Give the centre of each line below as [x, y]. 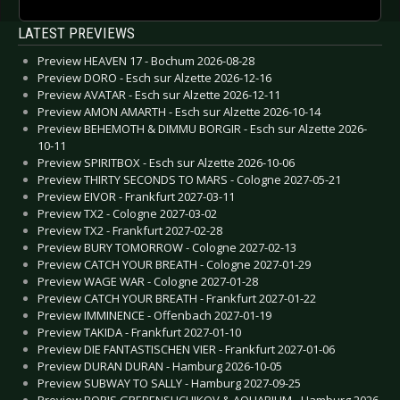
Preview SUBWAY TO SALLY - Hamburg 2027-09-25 [169, 383]
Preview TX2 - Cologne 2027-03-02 [127, 213]
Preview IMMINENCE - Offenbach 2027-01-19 [154, 315]
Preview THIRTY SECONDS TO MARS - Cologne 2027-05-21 [189, 179]
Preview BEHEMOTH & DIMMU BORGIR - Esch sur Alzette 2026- [202, 128]
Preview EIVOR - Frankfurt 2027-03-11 [136, 196]
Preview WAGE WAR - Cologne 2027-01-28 [148, 281]
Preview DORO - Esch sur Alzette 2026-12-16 [154, 77]
